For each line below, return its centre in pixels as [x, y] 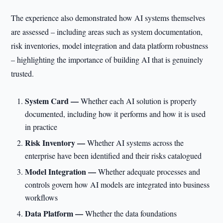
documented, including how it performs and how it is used [115, 114]
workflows [42, 197]
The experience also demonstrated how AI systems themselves [108, 18]
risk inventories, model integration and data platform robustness [110, 46]
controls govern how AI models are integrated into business [117, 184]
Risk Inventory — [56, 143]
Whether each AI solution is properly [139, 101]
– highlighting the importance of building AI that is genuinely [107, 59]
